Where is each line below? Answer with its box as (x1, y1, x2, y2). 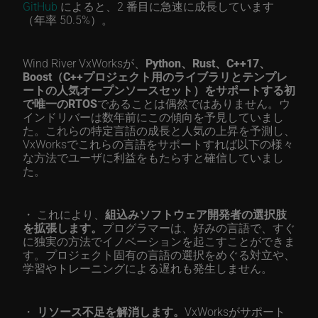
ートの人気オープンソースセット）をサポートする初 (23, 82, 295, 97)
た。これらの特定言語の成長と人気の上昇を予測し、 (23, 123, 295, 138)
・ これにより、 (23, 207, 105, 221)
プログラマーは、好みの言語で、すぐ (102, 220, 295, 235)
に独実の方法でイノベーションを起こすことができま (23, 234, 295, 248)
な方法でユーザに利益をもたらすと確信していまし (23, 150, 284, 165)
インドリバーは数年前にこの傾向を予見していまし (23, 109, 284, 124)
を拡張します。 (23, 220, 102, 235)
